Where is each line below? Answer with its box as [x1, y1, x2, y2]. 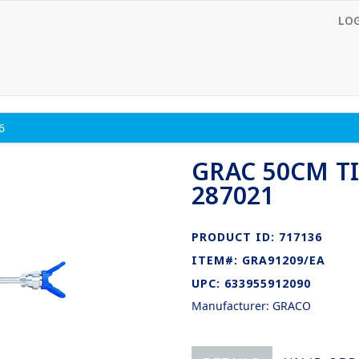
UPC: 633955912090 [192, 276, 311, 291]
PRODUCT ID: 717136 [192, 229, 322, 244]
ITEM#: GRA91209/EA [192, 252, 325, 268]
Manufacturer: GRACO [192, 298, 311, 313]
